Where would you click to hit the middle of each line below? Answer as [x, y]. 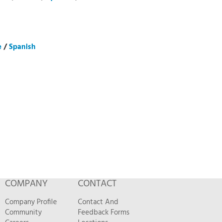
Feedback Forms [104, 213]
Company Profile [31, 202]
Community [24, 213]
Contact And [98, 202]
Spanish [22, 47]
